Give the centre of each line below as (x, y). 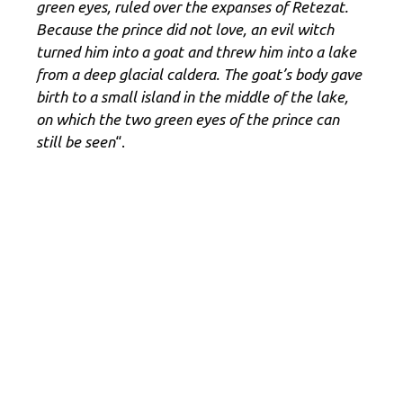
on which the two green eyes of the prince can (188, 119)
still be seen (76, 141)
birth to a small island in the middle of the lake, (192, 96)
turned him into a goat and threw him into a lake (196, 51)
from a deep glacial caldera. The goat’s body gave (199, 74)
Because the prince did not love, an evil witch (185, 29)
